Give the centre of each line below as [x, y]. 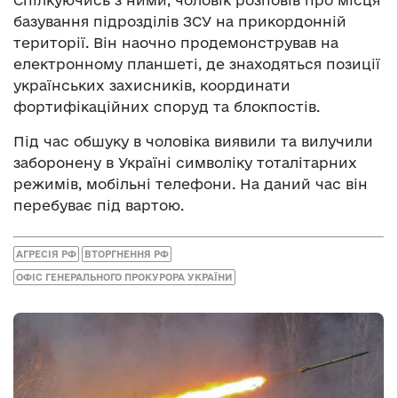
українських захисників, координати [152, 85]
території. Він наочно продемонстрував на [176, 42]
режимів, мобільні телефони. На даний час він [191, 183]
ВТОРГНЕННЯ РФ [127, 255]
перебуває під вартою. [99, 205]
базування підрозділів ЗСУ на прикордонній [180, 21]
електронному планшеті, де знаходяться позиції [197, 64]
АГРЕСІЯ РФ [46, 255]
